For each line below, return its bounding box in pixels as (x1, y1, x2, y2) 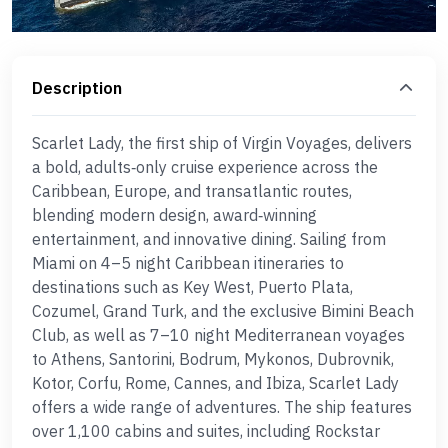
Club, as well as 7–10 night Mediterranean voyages (32, 325, 405, 345)
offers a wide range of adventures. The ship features (32, 397, 412, 417)
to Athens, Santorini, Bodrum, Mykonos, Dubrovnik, (32, 349, 394, 369)
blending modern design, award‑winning (32, 205, 317, 225)
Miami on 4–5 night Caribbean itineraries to (32, 253, 344, 273)
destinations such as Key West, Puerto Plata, (32, 277, 353, 297)
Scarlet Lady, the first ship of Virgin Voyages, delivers (32, 133, 412, 153)
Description (32, 78, 122, 98)
